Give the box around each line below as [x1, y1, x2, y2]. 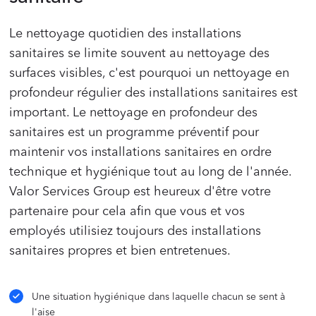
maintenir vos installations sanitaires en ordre [9, 146, 272, 159]
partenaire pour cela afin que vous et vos [9, 205, 245, 219]
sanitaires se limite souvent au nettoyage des [9, 47, 270, 61]
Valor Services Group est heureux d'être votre [9, 186, 272, 199]
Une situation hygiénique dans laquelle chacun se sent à [32, 292, 286, 303]
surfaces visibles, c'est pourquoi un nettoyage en [9, 67, 290, 80]
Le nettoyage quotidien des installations [9, 28, 242, 41]
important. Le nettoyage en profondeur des [9, 107, 258, 120]
